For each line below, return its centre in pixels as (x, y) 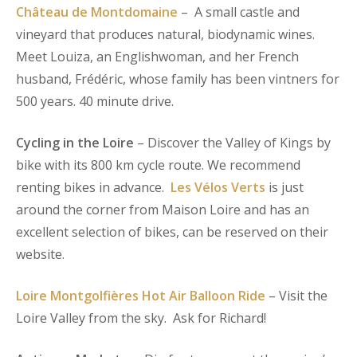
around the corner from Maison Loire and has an (163, 209)
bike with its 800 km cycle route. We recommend (158, 165)
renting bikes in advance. (93, 187)
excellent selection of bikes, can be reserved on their (172, 231)
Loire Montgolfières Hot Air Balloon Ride (141, 295)
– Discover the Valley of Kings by (232, 142)
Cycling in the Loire (75, 142)
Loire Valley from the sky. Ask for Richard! (141, 318)
